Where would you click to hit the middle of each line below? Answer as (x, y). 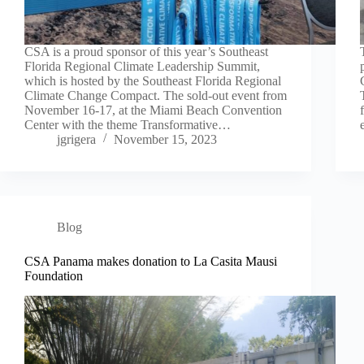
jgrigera (76, 139)
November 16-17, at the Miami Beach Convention (153, 110)
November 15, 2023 (165, 139)
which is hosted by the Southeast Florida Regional (153, 80)
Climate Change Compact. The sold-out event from (156, 95)
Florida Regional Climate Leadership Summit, (142, 66)
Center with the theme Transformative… (128, 124)
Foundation (54, 275)
